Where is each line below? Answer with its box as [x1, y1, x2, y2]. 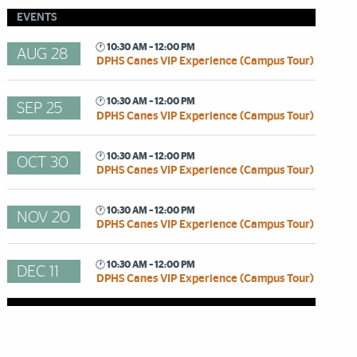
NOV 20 [17, 209, 71, 226]
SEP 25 [17, 100, 63, 117]
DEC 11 [17, 263, 60, 280]
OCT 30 [17, 155, 69, 171]
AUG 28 [17, 45, 69, 62]
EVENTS [17, 12, 57, 24]
